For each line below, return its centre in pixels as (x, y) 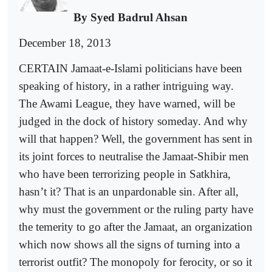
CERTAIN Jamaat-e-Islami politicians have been (131, 69)
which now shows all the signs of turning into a (129, 245)
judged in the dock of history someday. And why (133, 121)
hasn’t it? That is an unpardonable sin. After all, (129, 192)
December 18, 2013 (65, 43)
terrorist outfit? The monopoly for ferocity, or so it (135, 262)
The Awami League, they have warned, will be (127, 104)
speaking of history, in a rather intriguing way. (126, 86)
